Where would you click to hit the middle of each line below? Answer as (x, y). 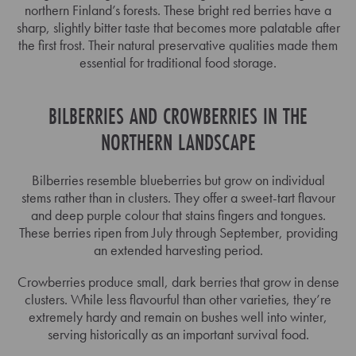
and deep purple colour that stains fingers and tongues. (178, 215)
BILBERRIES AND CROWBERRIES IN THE (178, 116)
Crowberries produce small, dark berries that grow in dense (178, 281)
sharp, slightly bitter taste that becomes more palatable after (178, 27)
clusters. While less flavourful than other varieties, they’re (178, 299)
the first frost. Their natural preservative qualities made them (178, 44)
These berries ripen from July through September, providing (178, 232)
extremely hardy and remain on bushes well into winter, (178, 316)
